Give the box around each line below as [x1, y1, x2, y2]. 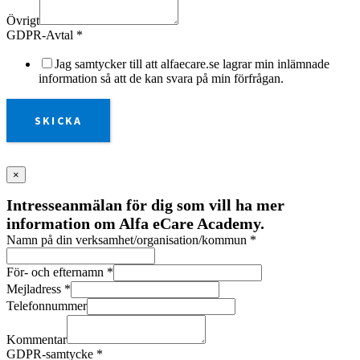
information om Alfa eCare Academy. [6, 215, 264, 233]
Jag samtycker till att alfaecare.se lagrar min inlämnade [55, 57, 329, 72]
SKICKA [35, 113, 83, 129]
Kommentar [6, 333, 67, 347]
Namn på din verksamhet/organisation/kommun [6, 233, 250, 247]
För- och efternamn [6, 265, 107, 280]
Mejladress [6, 282, 64, 297]
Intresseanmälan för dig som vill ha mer [6, 196, 284, 215]
